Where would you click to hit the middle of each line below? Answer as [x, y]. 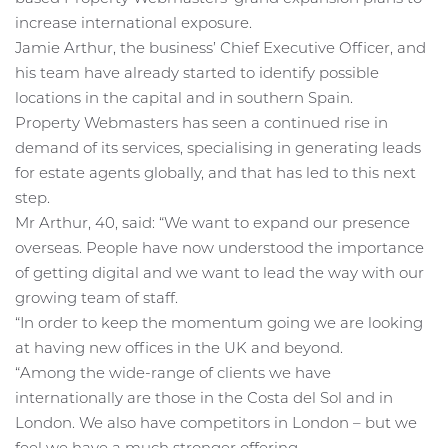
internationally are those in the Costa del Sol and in [204, 398]
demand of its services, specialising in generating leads [218, 148]
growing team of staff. [96, 298]
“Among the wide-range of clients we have [173, 373]
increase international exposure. [133, 23]
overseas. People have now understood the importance [219, 248]
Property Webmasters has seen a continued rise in [201, 123]
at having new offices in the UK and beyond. [179, 348]
